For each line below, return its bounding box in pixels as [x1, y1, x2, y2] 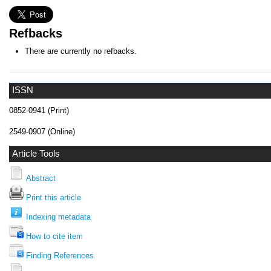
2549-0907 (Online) [9, 127, 75, 137]
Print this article [26, 193, 81, 203]
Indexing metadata [26, 212, 91, 222]
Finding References [26, 251, 94, 261]
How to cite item [26, 232, 83, 241]
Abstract [26, 174, 56, 183]
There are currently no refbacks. [25, 47, 137, 56]
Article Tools [12, 148, 60, 158]
